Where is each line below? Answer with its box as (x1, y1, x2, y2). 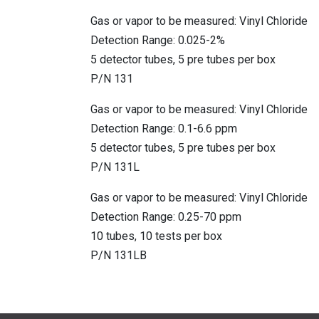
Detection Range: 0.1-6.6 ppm (90, 122, 237, 136)
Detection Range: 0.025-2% (90, 33, 225, 48)
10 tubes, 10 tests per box (90, 229, 222, 244)
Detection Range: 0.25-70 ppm (90, 210, 241, 224)
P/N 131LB (90, 249, 147, 263)
